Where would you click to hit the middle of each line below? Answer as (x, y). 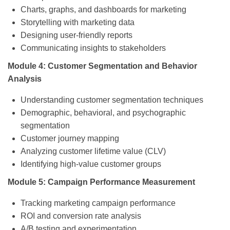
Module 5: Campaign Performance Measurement (101, 182)
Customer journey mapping (70, 139)
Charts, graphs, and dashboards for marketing (103, 10)
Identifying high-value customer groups (91, 164)
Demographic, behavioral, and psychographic (103, 113)
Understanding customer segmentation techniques (112, 100)
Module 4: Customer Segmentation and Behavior (102, 66)
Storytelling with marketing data (78, 23)
